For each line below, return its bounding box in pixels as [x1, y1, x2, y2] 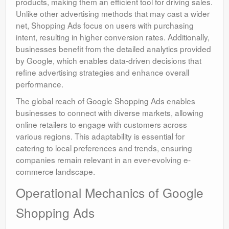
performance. [16, 78, 63, 90]
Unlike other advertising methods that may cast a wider [16, 8, 210, 19]
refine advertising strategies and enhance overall [16, 66, 189, 78]
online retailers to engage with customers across [16, 119, 187, 130]
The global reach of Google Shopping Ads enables [16, 95, 195, 107]
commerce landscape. [16, 166, 95, 177]
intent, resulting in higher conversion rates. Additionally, [16, 31, 210, 43]
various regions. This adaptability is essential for [16, 130, 185, 142]
